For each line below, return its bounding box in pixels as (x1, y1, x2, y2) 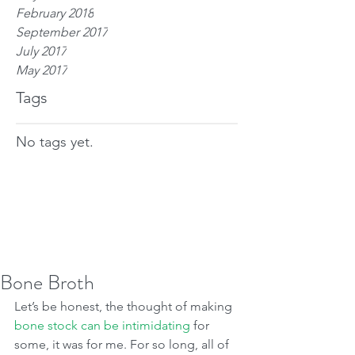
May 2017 (16, 62, 67, 78)
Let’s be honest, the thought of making (14, 298, 235, 314)
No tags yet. (16, 132, 94, 151)
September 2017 (16, 24, 108, 40)
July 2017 (16, 43, 67, 59)
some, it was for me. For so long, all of (14, 336, 232, 352)
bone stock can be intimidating (14, 317, 190, 333)
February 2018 (16, 5, 94, 21)
